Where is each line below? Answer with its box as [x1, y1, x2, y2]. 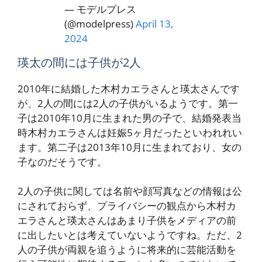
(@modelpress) [64, 16, 136, 30]
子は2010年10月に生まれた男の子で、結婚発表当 [18, 111, 242, 125]
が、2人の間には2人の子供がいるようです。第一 [18, 96, 238, 110]
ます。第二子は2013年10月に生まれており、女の [18, 140, 242, 154]
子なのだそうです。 [18, 154, 107, 168]
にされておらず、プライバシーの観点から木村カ [18, 199, 236, 213]
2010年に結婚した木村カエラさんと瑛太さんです [18, 81, 240, 95]
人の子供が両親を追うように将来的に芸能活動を [18, 243, 236, 257]
